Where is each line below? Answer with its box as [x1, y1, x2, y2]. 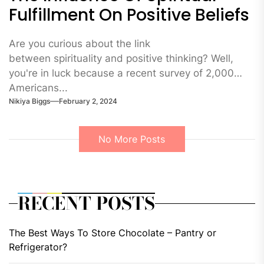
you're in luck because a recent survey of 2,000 [9, 67, 234, 79]
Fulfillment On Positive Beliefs [9, 4, 249, 27]
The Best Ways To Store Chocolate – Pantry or [9, 226, 216, 239]
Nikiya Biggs [9, 96, 50, 105]
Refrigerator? [9, 240, 67, 253]
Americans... [9, 82, 68, 94]
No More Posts [98, 133, 166, 146]
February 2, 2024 [59, 96, 117, 105]
